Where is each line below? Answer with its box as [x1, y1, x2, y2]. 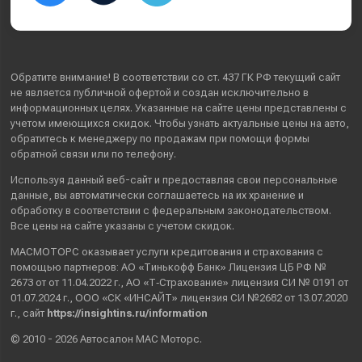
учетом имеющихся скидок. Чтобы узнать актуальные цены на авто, [11, 116, 350, 129]
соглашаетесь [147, 188, 221, 201]
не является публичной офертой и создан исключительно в [11, 86, 309, 99]
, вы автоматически [48, 188, 148, 201]
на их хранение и [220, 188, 305, 201]
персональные [263, 173, 339, 186]
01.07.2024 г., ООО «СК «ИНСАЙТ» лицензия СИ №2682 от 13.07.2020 [11, 291, 348, 304]
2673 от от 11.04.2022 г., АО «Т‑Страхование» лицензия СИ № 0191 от [11, 276, 349, 288]
